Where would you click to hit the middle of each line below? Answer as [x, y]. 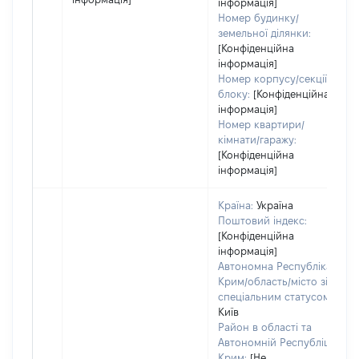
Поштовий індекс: [262, 220]
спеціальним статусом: [275, 296]
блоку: [234, 94]
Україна [275, 205]
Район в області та [265, 327]
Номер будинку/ [258, 18]
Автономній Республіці [275, 342]
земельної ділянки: [264, 33]
